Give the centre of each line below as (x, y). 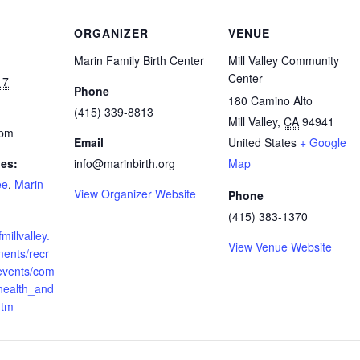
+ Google (323, 142)
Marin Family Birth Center (139, 60)
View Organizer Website (135, 193)
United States (262, 142)
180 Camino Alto (270, 100)
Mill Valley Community (284, 60)
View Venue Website (280, 246)
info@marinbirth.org (125, 163)
